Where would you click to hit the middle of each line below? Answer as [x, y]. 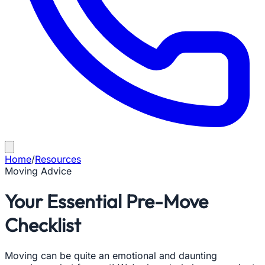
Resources [58, 159]
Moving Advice [38, 171]
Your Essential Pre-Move [106, 201]
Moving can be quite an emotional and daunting [111, 255]
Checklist [43, 225]
